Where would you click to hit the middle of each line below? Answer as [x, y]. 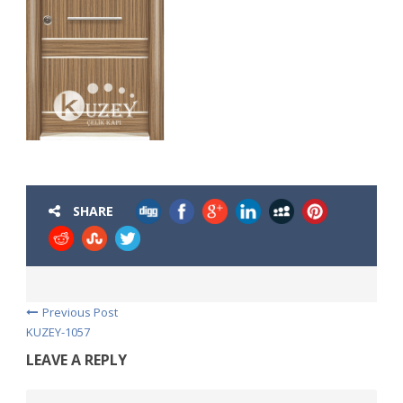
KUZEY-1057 [58, 332]
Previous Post [80, 313]
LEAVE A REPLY [76, 360]
